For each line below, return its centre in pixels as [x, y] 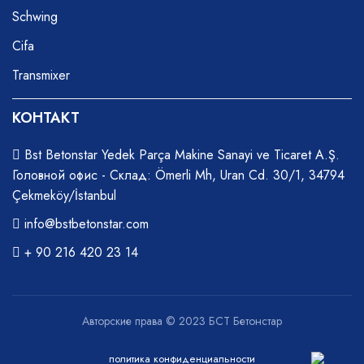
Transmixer [41, 75]
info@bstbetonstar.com [87, 224]
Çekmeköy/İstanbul [64, 195]
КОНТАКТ [46, 118]
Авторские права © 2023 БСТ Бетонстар [182, 321]
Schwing [35, 17]
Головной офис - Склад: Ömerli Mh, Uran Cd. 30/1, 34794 [178, 175]
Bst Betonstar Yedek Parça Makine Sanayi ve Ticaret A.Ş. [180, 155]
